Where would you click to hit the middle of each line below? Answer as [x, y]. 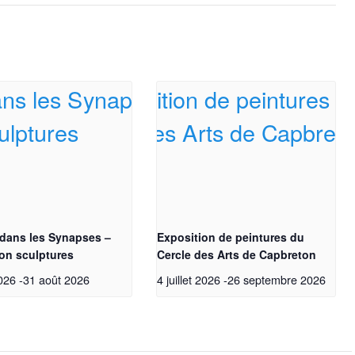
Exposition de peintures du [231, 237]
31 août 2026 [56, 279]
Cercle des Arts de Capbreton [237, 254]
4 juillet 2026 [189, 279]
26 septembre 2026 [277, 279]
